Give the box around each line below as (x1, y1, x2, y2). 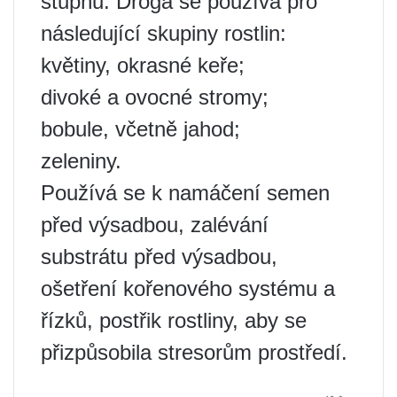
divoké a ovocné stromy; (41, 85, 269, 110)
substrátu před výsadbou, (41, 245, 277, 269)
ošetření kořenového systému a (41, 276, 335, 301)
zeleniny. (41, 149, 121, 174)
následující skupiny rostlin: (41, 21, 286, 46)
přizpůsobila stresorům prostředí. (41, 340, 347, 365)
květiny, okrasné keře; (41, 53, 245, 78)
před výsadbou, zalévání (41, 213, 269, 237)
